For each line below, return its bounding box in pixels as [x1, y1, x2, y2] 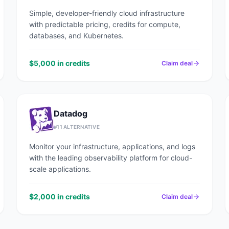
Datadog [54, 108, 87, 119]
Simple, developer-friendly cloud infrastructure [29, 9, 185, 17]
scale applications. [29, 165, 91, 173]
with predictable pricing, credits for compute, [29, 20, 180, 29]
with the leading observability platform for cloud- [29, 153, 192, 162]
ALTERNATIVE [62, 124, 100, 130]
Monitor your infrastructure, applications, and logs [29, 142, 195, 151]
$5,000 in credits [29, 59, 90, 67]
